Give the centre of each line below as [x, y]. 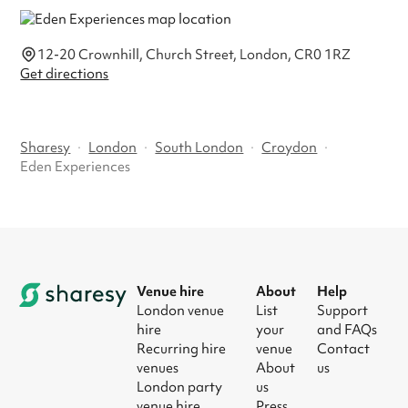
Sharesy [46, 148]
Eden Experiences [76, 167]
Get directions [65, 74]
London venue [180, 311]
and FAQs [347, 330]
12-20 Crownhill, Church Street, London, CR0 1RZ [194, 55]
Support [342, 311]
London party [179, 387]
